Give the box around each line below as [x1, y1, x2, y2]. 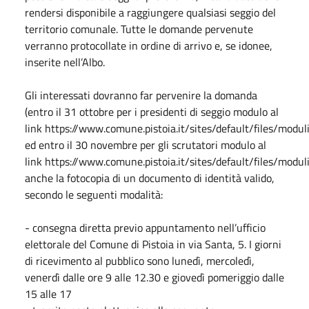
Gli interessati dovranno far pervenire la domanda [25, 86, 257, 103]
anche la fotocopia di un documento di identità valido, [25, 169, 275, 186]
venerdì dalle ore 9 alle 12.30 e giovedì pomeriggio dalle [25, 268, 284, 286]
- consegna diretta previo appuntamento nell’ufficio [25, 219, 266, 236]
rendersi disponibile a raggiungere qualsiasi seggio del [25, 3, 276, 21]
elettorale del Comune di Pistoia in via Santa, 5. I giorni [25, 235, 281, 252]
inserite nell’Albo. [25, 53, 105, 70]
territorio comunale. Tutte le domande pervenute [25, 20, 253, 37]
